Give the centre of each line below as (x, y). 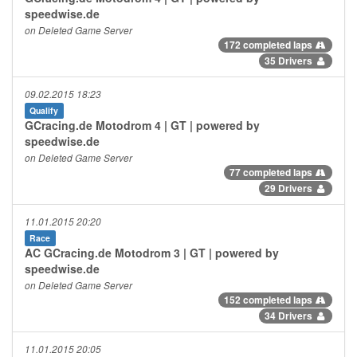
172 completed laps (269, 44)
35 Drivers (289, 60)
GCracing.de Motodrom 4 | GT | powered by (142, 125)
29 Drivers (289, 188)
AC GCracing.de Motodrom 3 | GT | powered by (152, 252)
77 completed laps (272, 172)
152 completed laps (269, 299)
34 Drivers (289, 315)
